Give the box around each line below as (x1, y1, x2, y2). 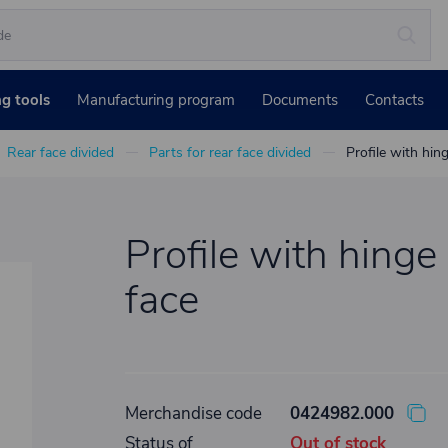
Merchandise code (124, 402, 262, 425)
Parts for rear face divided (148, 143, 311, 162)
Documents (262, 90, 338, 110)
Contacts (365, 90, 424, 110)
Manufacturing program (77, 90, 235, 110)
